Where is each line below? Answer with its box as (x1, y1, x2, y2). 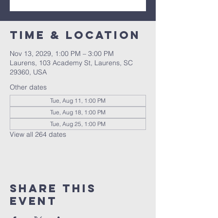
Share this (10, 182, 96, 195)
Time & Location (10, 28, 141, 42)
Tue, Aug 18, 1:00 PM (50, 109, 106, 116)
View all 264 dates (10, 130, 66, 139)
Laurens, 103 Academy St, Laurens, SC (10, 58, 133, 67)
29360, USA (10, 68, 47, 76)
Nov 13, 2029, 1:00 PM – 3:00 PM (10, 49, 114, 58)
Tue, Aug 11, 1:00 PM (50, 97, 106, 104)
